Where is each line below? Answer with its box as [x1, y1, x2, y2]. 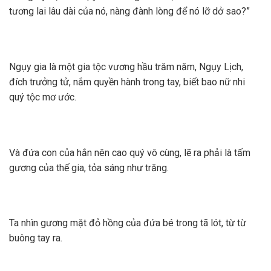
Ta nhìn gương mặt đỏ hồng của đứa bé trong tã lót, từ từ [9, 217, 246, 229]
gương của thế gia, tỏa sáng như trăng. [9, 162, 169, 174]
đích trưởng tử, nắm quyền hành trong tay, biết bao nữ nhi [9, 76, 245, 88]
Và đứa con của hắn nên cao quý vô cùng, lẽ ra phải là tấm [9, 146, 250, 158]
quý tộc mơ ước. [9, 91, 76, 103]
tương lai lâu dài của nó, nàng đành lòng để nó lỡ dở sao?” [9, 5, 250, 18]
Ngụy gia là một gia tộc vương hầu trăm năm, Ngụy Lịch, [9, 60, 243, 73]
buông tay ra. [9, 232, 62, 244]
